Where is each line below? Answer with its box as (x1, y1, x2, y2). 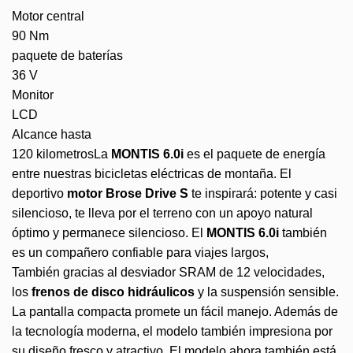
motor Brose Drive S (67, 186, 188, 200)
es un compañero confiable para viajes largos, (12, 245, 269, 259)
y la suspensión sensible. (195, 284, 339, 299)
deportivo (12, 186, 67, 200)
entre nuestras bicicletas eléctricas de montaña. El (12, 166, 292, 180)
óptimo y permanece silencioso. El (12, 225, 206, 240)
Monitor (12, 87, 54, 102)
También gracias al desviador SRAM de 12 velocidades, (12, 265, 325, 279)
